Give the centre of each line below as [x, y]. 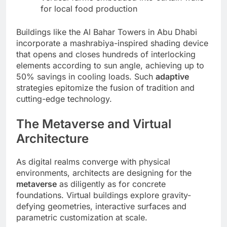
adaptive [172, 77]
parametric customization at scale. [82, 218]
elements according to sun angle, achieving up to [110, 66]
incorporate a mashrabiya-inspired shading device [112, 43]
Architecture [52, 139]
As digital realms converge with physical [93, 162]
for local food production [89, 9]
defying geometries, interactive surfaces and [101, 206]
